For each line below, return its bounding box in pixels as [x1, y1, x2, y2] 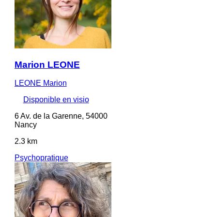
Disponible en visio [23, 95, 89, 104]
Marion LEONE [14, 59, 80, 70]
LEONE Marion [14, 79, 67, 88]
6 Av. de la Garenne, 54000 [14, 112, 108, 121]
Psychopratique [14, 154, 68, 162]
